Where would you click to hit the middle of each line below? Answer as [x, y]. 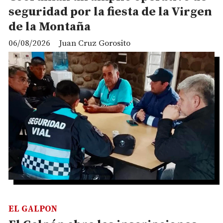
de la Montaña [50, 27]
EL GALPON [33, 209]
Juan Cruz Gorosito [95, 44]
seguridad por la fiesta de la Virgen [110, 12]
